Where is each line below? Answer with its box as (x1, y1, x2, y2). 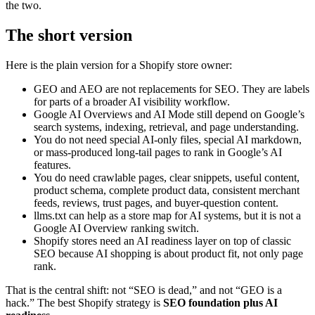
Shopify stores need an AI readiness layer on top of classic (34, 234, 291, 247)
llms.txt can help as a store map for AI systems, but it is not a (34, 209, 301, 221)
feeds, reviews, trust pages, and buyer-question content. (34, 196, 278, 209)
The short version (6, 25, 132, 44)
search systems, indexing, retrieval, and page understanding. (34, 120, 299, 133)
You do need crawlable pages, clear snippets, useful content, (34, 171, 300, 184)
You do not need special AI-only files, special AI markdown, (34, 133, 302, 146)
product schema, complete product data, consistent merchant (34, 184, 300, 196)
